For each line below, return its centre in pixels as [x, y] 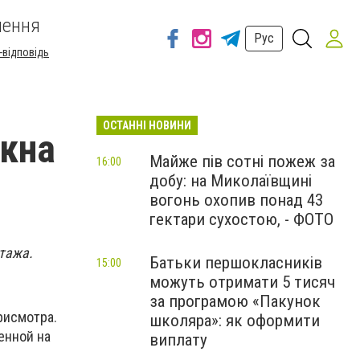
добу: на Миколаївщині [231, 181]
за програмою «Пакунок [235, 301]
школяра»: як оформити [235, 321]
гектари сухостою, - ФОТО [241, 219]
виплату [178, 340]
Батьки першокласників [236, 263]
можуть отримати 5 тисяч [242, 282]
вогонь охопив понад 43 [236, 200]
